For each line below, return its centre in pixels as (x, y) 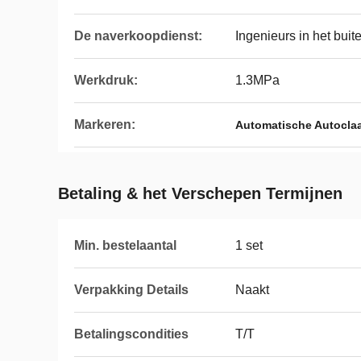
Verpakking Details (131, 290)
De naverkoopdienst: (138, 36)
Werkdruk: (106, 80)
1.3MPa (257, 80)
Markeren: (105, 124)
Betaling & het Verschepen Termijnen (200, 193)
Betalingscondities (131, 334)
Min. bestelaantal (125, 245)
